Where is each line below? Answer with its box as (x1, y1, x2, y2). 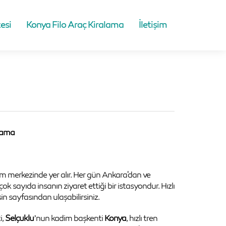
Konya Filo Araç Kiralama (26, 18, 124, 30)
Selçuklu (5, 212, 34, 223)
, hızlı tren (126, 212, 157, 223)
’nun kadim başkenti (34, 212, 104, 223)
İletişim (139, 18, 167, 30)
